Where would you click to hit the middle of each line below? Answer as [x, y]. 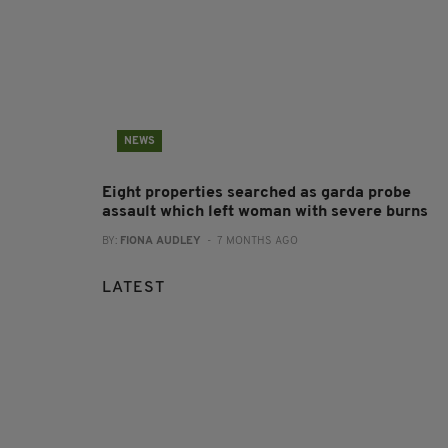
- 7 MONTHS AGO [249, 241]
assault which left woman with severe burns [265, 211]
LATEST [133, 287]
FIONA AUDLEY [160, 241]
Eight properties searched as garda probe [256, 192]
